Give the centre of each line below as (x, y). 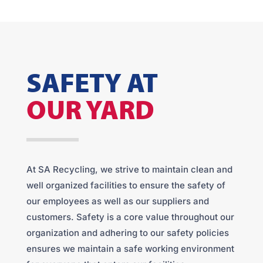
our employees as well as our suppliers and (117, 201)
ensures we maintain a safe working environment (130, 248)
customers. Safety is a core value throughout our (130, 217)
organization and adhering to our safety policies (127, 232)
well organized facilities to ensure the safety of (126, 185)
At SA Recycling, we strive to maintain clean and (129, 169)
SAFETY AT (92, 82)
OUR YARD (90, 109)
